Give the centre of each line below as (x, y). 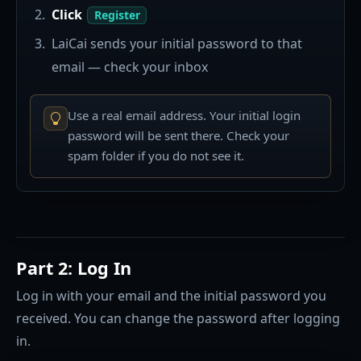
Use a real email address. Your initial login (184, 116)
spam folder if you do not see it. (156, 156)
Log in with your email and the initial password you (171, 295)
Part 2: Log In (74, 268)
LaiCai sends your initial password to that (177, 44)
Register (117, 15)
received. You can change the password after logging (178, 318)
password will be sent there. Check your (178, 136)
